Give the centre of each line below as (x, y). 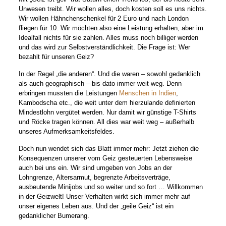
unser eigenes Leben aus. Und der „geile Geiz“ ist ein (96, 206)
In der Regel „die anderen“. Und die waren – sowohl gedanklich (110, 74)
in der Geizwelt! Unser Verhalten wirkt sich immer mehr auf (105, 196)
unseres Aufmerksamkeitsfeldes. (67, 131)
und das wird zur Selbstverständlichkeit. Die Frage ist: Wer (105, 47)
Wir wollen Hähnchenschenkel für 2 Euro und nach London (104, 18)
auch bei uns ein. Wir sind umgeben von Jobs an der (96, 168)
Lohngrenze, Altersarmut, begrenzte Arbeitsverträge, (95, 177)
